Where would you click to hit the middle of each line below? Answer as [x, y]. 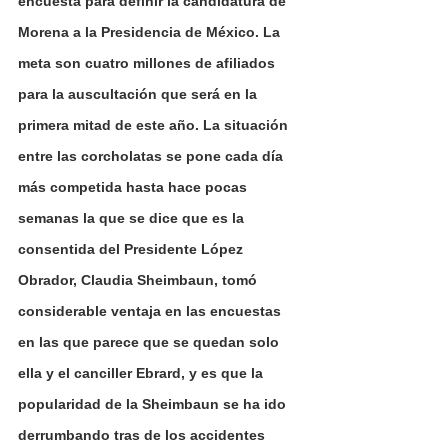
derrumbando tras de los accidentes [143, 434]
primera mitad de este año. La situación [155, 124]
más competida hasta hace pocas [134, 186]
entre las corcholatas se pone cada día [152, 155]
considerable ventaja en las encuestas [151, 310]
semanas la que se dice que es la [133, 217]
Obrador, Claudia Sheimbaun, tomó [139, 279]
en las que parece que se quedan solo [150, 341]
